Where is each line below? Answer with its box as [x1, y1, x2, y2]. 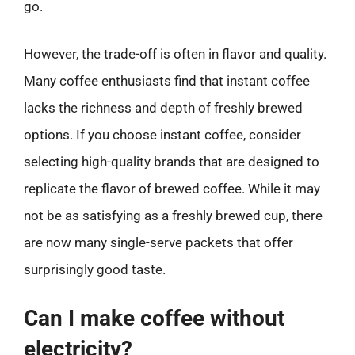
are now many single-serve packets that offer [24, 234, 293, 250]
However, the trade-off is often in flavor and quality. [24, 45, 326, 62]
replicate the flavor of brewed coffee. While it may [24, 180, 320, 197]
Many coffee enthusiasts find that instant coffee [24, 72, 310, 89]
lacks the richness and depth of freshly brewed [24, 99, 303, 116]
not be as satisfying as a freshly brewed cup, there [24, 207, 323, 223]
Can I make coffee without [24, 305, 284, 331]
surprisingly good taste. [24, 261, 166, 277]
